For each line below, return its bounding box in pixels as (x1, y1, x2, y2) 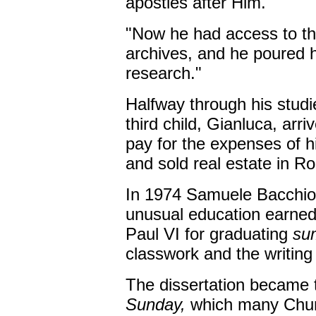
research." (125, 63, 202, 83)
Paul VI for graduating (125, 224, 293, 243)
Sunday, (125, 295, 186, 314)
